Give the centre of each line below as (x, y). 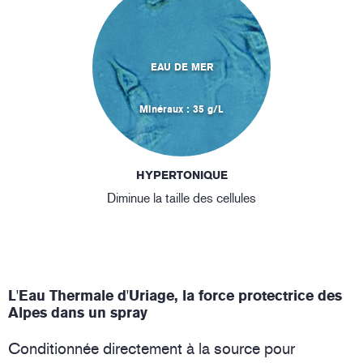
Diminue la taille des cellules (181, 198)
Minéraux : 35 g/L (181, 109)
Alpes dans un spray (78, 312)
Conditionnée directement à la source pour (152, 348)
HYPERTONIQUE (181, 175)
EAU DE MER (181, 67)
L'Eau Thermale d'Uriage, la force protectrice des (175, 295)
